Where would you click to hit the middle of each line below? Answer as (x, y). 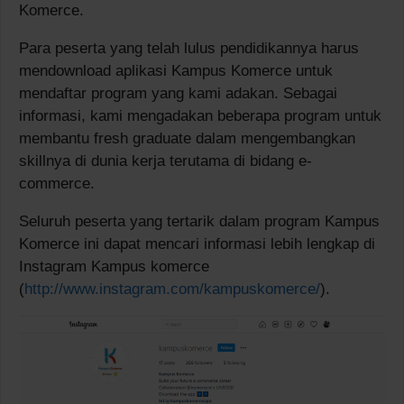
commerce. (57, 183)
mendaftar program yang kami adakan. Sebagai (178, 93)
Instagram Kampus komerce (114, 266)
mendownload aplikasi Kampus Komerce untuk (176, 70)
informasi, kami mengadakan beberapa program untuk (200, 115)
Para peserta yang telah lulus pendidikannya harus (189, 48)
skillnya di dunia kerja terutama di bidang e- (165, 161)
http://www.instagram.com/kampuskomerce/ (172, 289)
